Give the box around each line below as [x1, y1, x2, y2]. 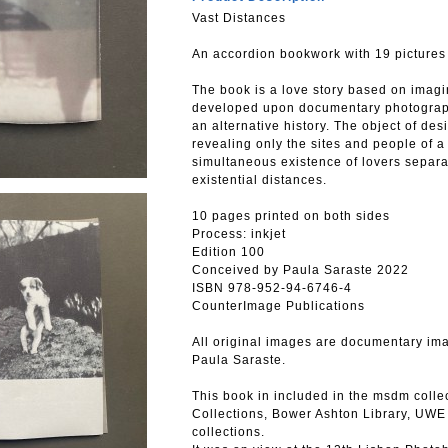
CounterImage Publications [192, 299, 365, 313]
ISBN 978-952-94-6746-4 [192, 281, 352, 295]
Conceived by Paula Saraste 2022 [192, 263, 409, 277]
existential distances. [192, 173, 327, 187]
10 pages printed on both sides [192, 209, 390, 223]
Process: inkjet [192, 227, 286, 241]
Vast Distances [192, 11, 286, 25]
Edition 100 [192, 245, 265, 259]
